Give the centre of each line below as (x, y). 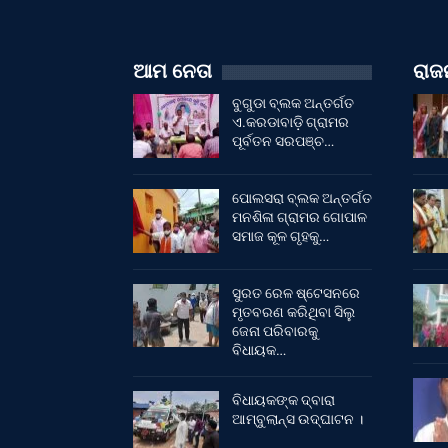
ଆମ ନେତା (172, 71)
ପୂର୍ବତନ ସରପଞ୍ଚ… (282, 141)
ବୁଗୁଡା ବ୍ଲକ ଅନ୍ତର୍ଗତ (292, 103)
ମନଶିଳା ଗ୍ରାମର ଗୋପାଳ (299, 217)
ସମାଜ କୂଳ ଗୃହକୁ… (280, 236)
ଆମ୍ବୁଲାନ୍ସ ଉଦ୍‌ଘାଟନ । (297, 418)
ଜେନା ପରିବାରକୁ (274, 330)
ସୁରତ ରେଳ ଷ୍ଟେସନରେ (295, 292)
